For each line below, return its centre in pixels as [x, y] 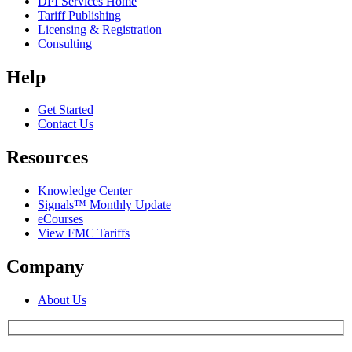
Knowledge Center [85, 191]
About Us [62, 300]
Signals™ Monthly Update [104, 205]
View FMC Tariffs [84, 233]
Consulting [65, 43]
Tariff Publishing [79, 15]
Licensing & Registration [100, 29]
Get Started [66, 110]
